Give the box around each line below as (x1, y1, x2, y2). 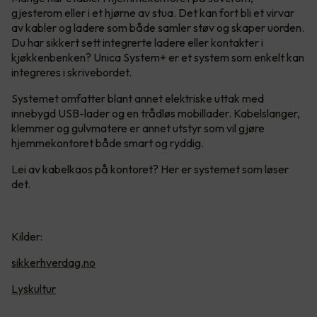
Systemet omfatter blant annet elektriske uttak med (11, 91, 264, 106)
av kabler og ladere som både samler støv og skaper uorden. (11, 21, 304, 35)
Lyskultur (11, 282, 56, 296)
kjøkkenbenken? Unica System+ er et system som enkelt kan (11, 50, 304, 65)
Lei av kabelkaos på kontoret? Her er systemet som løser (11, 162, 289, 177)
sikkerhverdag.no (11, 255, 96, 270)
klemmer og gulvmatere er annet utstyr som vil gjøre (11, 121, 265, 136)
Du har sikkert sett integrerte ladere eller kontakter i (11, 35, 263, 50)
